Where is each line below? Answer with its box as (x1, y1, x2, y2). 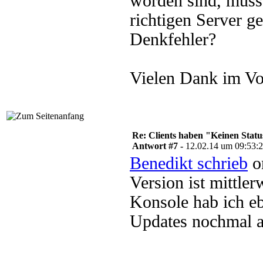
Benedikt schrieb (130, 154, 248, 173)
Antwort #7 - (132, 141, 186, 151)
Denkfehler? (130, 30, 216, 49)
